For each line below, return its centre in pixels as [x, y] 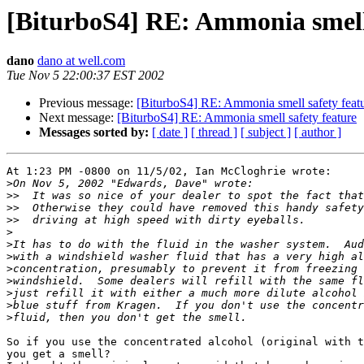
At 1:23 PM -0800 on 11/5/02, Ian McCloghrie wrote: [169, 171]
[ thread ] [214, 132]
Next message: [78, 118]
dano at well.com [81, 61]
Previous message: [88, 103]
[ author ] [318, 132]
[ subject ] [266, 132]
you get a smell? [58, 354]
